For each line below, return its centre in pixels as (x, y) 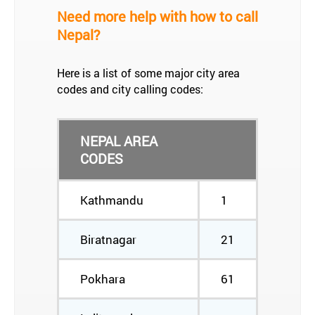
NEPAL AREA (119, 141)
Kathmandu (112, 200)
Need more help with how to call (157, 16)
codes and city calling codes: (130, 89)
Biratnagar (108, 239)
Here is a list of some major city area (148, 73)
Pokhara (103, 279)
